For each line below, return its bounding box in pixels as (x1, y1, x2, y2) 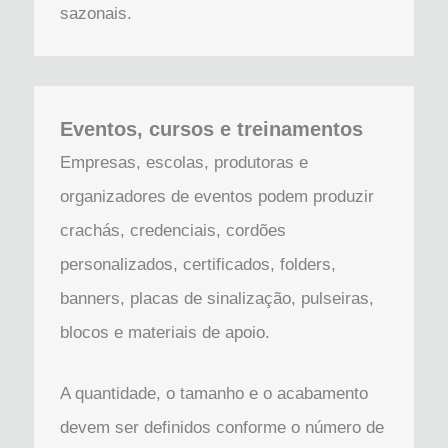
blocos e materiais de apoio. (59, 322, 270, 342)
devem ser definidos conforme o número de (59, 418, 384, 438)
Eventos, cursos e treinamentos (59, 117, 363, 140)
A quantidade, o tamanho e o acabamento (59, 384, 368, 404)
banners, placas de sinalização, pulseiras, (59, 288, 374, 308)
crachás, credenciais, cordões (59, 220, 286, 240)
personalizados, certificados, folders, (59, 254, 336, 274)
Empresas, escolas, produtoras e (59, 152, 308, 172)
